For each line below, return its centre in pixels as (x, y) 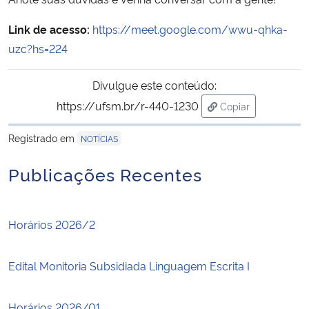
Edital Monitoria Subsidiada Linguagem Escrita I (129, 265)
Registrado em (43, 137)
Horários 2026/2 (52, 224)
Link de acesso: (49, 29)
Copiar (235, 106)
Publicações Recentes (105, 173)
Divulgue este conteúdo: (154, 84)
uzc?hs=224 (38, 48)
